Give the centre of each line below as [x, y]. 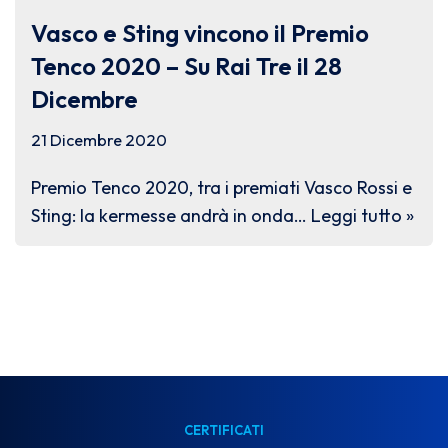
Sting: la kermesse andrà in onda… [171, 216]
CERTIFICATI [224, 430]
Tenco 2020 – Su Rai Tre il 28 [186, 66]
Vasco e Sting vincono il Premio [200, 33]
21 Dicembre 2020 [99, 140]
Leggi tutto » [362, 216]
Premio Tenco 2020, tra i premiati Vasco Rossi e [221, 188]
